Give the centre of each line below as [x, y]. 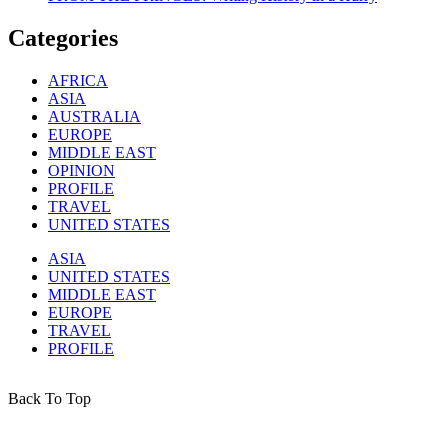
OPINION [81, 170]
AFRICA [78, 80]
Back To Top [49, 398]
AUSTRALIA [94, 116]
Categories [63, 37]
